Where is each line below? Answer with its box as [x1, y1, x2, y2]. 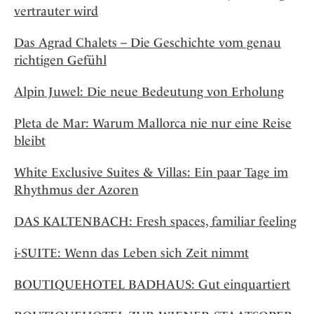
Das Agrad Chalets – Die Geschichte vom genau [14, 35, 281, 50]
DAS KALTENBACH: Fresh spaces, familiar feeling [14, 214, 296, 229]
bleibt [14, 133, 46, 149]
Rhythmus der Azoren [14, 182, 139, 198]
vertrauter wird [14, 4, 98, 19]
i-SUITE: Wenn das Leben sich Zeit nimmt [14, 245, 249, 261]
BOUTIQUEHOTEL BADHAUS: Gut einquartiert [14, 277, 290, 292]
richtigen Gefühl [14, 53, 107, 68]
